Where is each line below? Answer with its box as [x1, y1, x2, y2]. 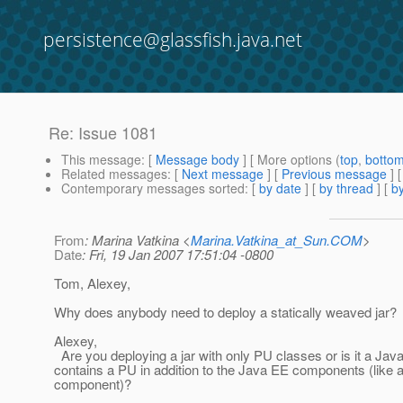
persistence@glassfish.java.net [43, 27, 302, 52]
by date [259, 179, 301, 198]
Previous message [282, 165, 387, 184]
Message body [156, 150, 239, 169]
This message [61, 150, 141, 169]
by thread [319, 179, 373, 198]
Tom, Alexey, [54, 273, 130, 293]
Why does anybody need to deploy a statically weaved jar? [54, 302, 397, 322]
